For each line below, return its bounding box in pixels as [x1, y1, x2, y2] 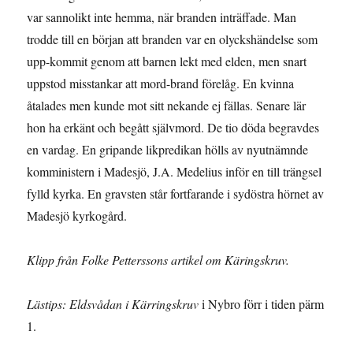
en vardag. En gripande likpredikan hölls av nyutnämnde [27, 140, 309, 158]
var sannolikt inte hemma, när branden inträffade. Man [27, 8, 297, 25]
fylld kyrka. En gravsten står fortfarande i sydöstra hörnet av [27, 184, 325, 202]
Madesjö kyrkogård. [27, 206, 128, 224]
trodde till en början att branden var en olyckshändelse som [27, 30, 318, 47]
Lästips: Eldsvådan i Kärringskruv [27, 295, 199, 312]
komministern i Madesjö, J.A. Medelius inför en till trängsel [27, 162, 322, 180]
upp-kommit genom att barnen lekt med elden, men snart [27, 52, 307, 69]
